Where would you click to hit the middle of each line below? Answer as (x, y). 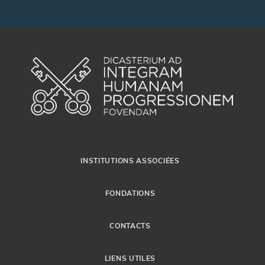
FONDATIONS (130, 193)
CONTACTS (130, 225)
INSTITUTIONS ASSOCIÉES (130, 160)
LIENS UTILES (130, 258)
